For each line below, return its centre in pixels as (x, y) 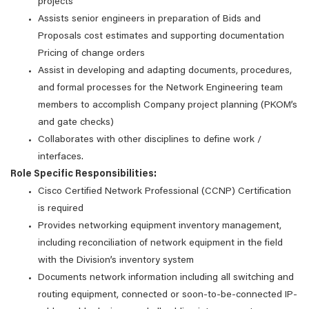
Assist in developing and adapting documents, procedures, (165, 71)
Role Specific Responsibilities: (83, 175)
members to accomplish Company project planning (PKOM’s (168, 106)
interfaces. (61, 157)
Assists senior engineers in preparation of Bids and (149, 19)
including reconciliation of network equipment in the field (160, 243)
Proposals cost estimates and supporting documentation (161, 37)
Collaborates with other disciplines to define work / (150, 140)
